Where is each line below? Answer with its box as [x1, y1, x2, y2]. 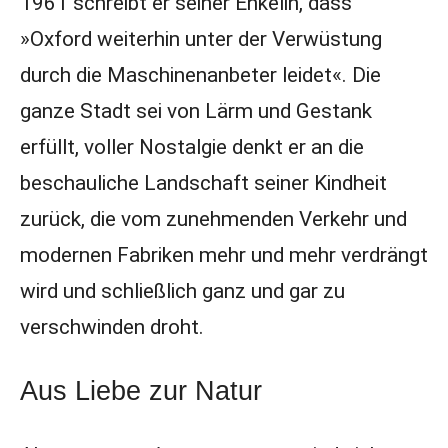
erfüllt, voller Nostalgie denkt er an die [19, 135, 364, 159]
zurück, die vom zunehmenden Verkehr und [19, 207, 407, 231]
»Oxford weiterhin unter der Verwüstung [19, 27, 382, 51]
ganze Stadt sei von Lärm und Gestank [19, 99, 372, 123]
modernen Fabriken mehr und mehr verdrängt [19, 243, 428, 267]
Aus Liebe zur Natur [19, 375, 262, 406]
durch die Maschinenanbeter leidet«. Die [19, 63, 381, 87]
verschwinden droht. [19, 315, 204, 339]
